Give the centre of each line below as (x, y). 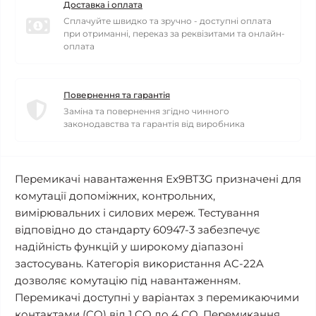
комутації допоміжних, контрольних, (115, 196)
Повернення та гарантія (117, 95)
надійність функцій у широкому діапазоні (129, 247)
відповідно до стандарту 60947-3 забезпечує (138, 230)
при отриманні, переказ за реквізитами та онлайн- (174, 34)
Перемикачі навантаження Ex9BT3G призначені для (158, 179)
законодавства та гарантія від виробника (154, 124)
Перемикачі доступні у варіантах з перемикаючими (157, 297)
